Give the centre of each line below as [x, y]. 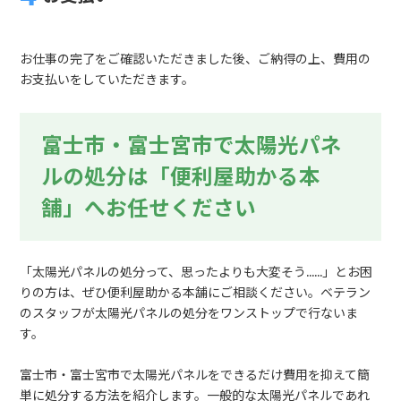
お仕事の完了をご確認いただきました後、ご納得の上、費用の [196, 60]
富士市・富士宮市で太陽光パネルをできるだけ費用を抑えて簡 [195, 375]
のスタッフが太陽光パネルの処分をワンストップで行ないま [189, 314]
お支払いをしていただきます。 [107, 80]
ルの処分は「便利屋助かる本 [181, 177]
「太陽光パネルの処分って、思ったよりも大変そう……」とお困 [196, 273]
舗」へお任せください [149, 209]
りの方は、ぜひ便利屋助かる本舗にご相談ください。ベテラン [196, 293]
